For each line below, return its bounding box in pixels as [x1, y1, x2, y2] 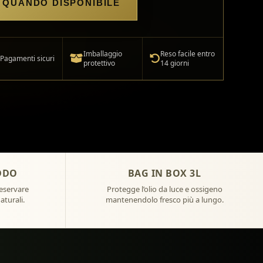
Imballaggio [83, 48, 122, 59]
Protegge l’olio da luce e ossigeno [106, 183, 222, 194]
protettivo [83, 58, 115, 68]
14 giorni [160, 58, 190, 68]
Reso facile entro [160, 48, 215, 59]
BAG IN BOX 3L [127, 166, 201, 180]
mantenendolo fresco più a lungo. [105, 194, 224, 205]
